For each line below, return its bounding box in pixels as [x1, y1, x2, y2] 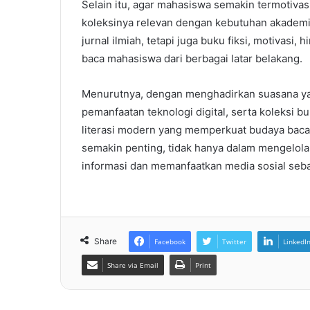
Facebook [154, 237, 185, 247]
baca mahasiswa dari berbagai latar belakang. [82, 52, 302, 66]
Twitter [222, 237, 246, 247]
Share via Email [107, 260, 158, 271]
